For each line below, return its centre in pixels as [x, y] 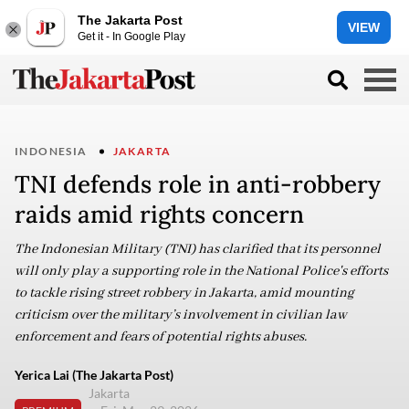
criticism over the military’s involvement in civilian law [181, 315]
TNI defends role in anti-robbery [198, 184]
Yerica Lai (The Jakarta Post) [94, 375]
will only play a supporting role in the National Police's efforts [201, 271]
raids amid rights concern [159, 214]
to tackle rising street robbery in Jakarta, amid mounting [184, 293]
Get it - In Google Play [131, 36]
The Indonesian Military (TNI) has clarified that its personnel [198, 249]
